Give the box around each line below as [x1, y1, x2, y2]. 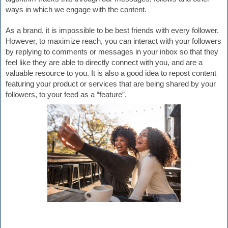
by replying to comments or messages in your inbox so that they [6, 48, 218, 56]
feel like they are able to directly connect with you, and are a [6, 59, 203, 67]
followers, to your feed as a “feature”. [6, 91, 127, 99]
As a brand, [6, 26, 46, 35]
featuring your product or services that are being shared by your [6, 80, 216, 89]
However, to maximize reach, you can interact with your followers [6, 37, 221, 46]
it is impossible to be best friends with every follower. [46, 26, 219, 35]
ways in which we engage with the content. [6, 6, 147, 14]
